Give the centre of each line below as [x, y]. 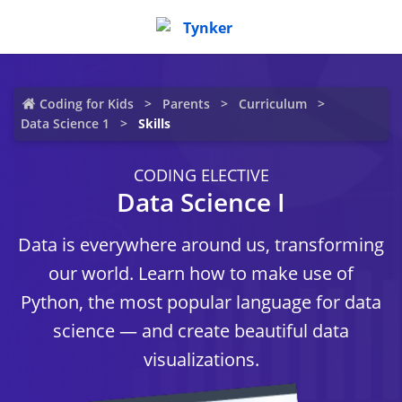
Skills [154, 123]
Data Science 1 [65, 123]
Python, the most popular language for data [201, 302]
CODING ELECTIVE [201, 175]
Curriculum [272, 104]
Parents [186, 104]
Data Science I [201, 202]
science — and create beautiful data [201, 331]
